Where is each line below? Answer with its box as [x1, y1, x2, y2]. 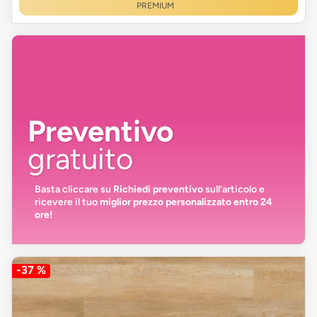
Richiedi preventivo [113, 183, 203, 195]
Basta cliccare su [35, 183, 113, 195]
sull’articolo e [203, 183, 265, 195]
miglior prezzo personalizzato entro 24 [100, 195, 272, 208]
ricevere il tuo [35, 195, 100, 208]
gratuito [28, 140, 133, 177]
